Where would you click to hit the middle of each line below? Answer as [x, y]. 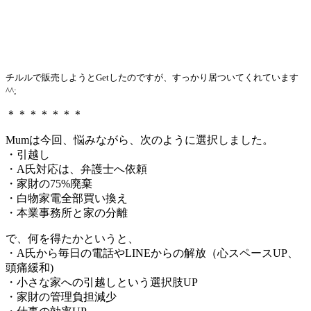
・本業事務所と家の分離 [67, 212]
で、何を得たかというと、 [72, 238]
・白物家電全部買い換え [67, 198]
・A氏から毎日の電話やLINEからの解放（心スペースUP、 [152, 253]
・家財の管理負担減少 [61, 296]
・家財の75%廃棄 [49, 183]
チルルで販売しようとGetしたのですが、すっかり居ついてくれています [152, 77]
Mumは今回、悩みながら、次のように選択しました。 [140, 140]
